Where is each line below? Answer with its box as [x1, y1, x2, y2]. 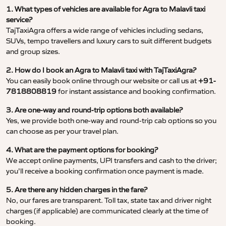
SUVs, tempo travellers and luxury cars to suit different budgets [6, 36, 211, 46]
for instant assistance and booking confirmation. [56, 87, 216, 96]
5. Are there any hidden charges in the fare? [6, 185, 147, 195]
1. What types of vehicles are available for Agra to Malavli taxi [6, 5, 205, 14]
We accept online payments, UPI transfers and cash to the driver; [6, 156, 217, 165]
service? [6, 15, 32, 25]
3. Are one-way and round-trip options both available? [6, 105, 183, 115]
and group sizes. [6, 47, 60, 56]
